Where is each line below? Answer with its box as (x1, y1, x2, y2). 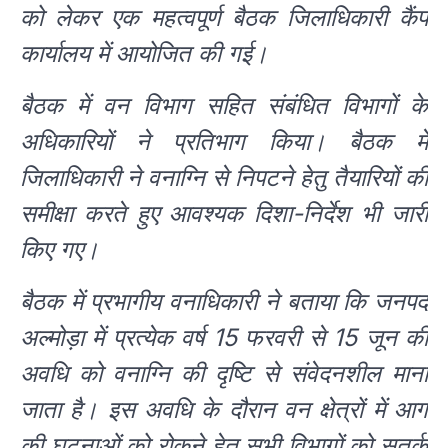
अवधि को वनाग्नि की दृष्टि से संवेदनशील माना (20, 359, 428, 389)
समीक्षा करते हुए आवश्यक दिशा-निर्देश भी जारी (20, 199, 428, 229)
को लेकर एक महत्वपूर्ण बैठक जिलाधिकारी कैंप (20, 3, 428, 33)
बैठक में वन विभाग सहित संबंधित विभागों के (20, 91, 428, 121)
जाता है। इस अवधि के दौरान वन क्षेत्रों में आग (20, 395, 428, 425)
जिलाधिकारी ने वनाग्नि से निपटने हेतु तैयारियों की (20, 163, 428, 193)
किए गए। (20, 235, 99, 265)
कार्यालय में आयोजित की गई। (20, 39, 268, 69)
